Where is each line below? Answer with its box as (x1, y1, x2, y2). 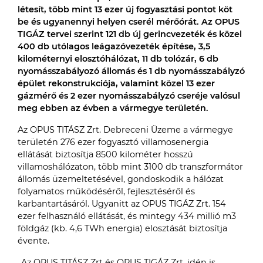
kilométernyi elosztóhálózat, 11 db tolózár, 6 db (18, 53, 218, 64)
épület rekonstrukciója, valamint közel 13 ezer (18, 78, 215, 89)
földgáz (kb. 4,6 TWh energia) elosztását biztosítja (18, 223, 227, 234)
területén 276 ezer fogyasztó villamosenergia (18, 137, 208, 147)
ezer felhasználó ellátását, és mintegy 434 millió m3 (18, 211, 236, 221)
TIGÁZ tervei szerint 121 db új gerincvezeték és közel (18, 29, 242, 39)
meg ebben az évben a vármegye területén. (18, 103, 208, 113)
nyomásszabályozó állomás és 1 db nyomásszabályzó (18, 66, 245, 76)
